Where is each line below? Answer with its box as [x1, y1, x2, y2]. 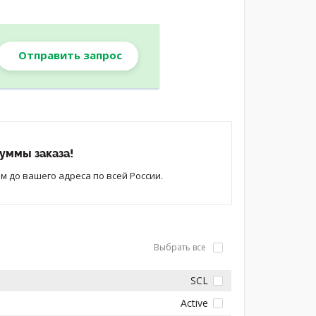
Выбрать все [154, 241, 209, 253]
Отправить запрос [18, 47, 123, 62]
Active [181, 296, 209, 310]
